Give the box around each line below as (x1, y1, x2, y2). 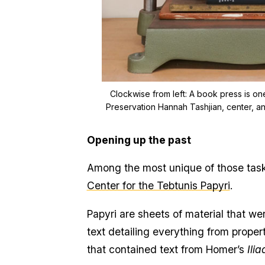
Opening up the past (86, 133, 193, 146)
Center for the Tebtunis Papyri (86, 179, 230, 192)
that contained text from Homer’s (86, 243, 247, 256)
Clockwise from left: (109, 88, 189, 99)
